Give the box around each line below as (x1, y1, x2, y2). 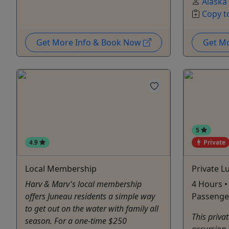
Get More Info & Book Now (36, 36, 143, 48)
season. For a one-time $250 (25, 215, 127, 226)
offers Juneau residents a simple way (25, 190, 155, 202)
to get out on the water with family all (25, 202, 158, 214)
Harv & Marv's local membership (25, 178, 142, 190)
